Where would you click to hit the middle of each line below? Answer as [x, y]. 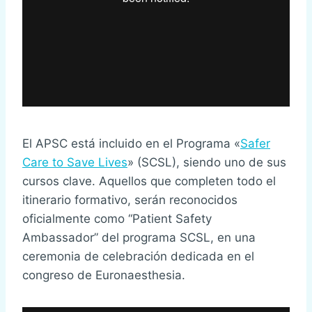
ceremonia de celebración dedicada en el [138, 257]
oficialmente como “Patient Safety [117, 219]
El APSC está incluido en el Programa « [131, 144]
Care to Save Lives [75, 163]
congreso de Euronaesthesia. [104, 275]
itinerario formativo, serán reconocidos [130, 200]
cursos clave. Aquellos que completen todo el [149, 181]
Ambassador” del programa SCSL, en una [139, 238]
